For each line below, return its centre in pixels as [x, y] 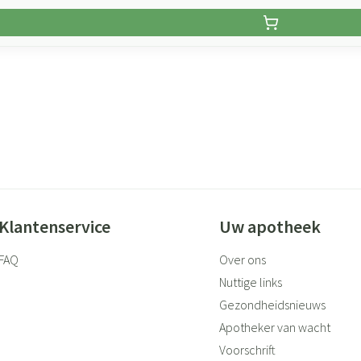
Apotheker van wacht [274, 327]
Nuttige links [250, 282]
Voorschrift [247, 350]
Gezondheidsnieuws [272, 305]
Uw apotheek [270, 226]
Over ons [242, 259]
